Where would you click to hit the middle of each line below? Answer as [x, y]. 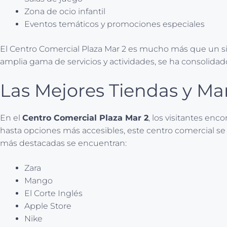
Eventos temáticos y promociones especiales [115, 24]
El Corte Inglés [53, 193]
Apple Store [48, 206]
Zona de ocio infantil [65, 11]
